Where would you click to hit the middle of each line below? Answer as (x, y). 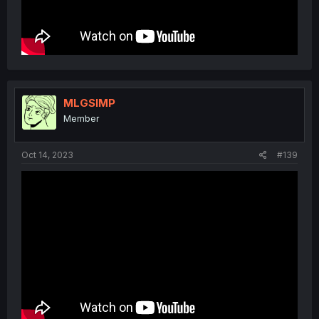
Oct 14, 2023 (47, 155)
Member (81, 118)
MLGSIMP (89, 103)
